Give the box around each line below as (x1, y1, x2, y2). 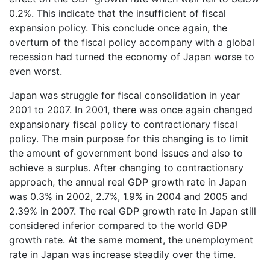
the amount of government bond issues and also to (9, 146, 243, 159)
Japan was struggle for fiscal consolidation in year (9, 89, 240, 101)
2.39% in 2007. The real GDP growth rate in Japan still (9, 204, 256, 217)
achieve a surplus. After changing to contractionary (9, 161, 243, 174)
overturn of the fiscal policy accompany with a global (9, 36, 254, 48)
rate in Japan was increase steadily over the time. (9, 248, 236, 260)
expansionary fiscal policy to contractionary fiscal (9, 118, 237, 130)
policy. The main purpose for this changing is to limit (9, 132, 249, 145)
